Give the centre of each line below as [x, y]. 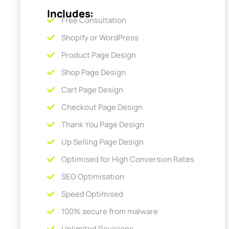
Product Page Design [98, 55]
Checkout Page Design [102, 107]
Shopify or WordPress [100, 37]
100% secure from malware [109, 211]
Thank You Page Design [102, 124]
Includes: [71, 13]
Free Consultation [94, 20]
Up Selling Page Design [102, 142]
